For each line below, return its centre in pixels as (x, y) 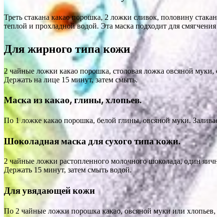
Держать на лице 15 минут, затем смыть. (71, 79)
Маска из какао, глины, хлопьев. (73, 100)
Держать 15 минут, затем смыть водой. (68, 170)
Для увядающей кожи (49, 191)
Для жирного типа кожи (67, 48)
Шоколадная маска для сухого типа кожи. (92, 141)
